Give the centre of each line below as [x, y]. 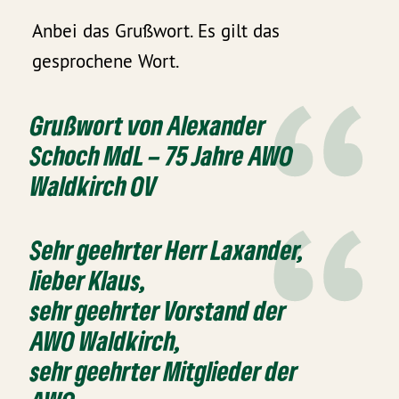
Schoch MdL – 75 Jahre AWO [162, 156]
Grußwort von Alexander [148, 126]
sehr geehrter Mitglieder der [164, 371]
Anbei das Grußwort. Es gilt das [156, 31]
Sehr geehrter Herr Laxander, [167, 250]
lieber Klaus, [89, 281]
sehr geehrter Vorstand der [159, 311]
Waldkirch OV [94, 186]
